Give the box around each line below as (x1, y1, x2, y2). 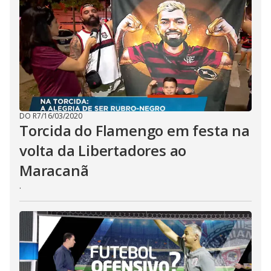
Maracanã (19, 160, 89, 180)
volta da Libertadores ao (19, 140, 187, 160)
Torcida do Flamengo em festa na (19, 120, 250, 140)
